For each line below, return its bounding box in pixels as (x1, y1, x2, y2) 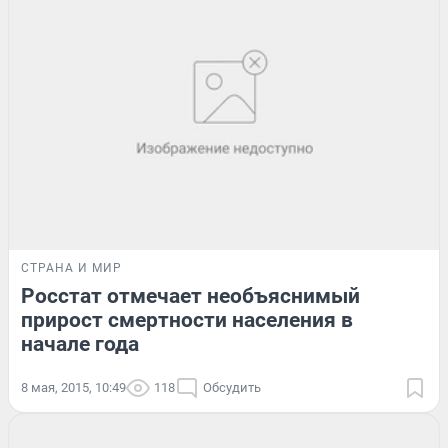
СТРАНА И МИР (21, 261, 122, 276)
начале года (21, 332, 139, 357)
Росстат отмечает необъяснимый (21, 284, 360, 309)
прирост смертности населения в (21, 308, 353, 333)
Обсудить (203, 380, 261, 396)
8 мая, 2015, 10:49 (21, 380, 126, 396)
